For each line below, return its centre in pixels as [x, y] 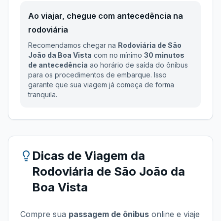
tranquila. [43, 94]
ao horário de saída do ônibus [138, 65]
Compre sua [44, 214]
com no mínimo [118, 55]
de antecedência [58, 65]
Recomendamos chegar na [73, 45]
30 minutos [164, 55]
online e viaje [174, 214]
